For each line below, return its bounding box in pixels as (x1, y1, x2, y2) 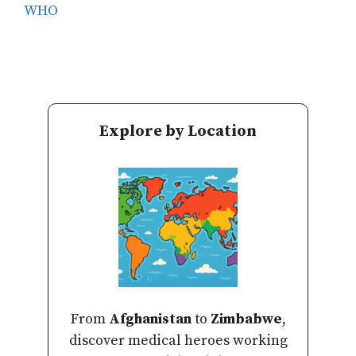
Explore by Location (99, 122, 257, 142)
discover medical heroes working (68, 331, 288, 350)
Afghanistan (108, 310, 192, 329)
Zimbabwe (210, 310, 282, 329)
